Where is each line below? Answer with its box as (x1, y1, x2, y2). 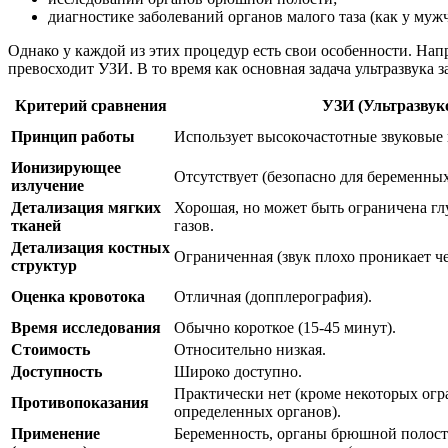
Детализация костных (11, 238, 170, 256)
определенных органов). (174, 402, 341, 420)
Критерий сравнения (14, 96, 167, 114)
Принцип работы (11, 127, 135, 145)
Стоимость (11, 340, 90, 358)
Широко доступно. (174, 362, 302, 380)
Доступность (11, 362, 102, 380)
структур (11, 256, 77, 274)
